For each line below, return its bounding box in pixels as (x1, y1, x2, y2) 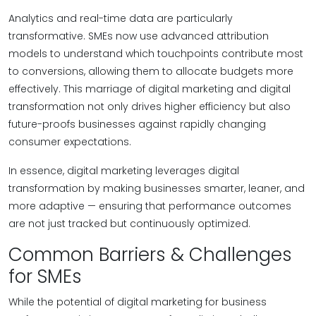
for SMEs (8, 264, 82, 289)
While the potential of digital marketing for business (8, 295, 267, 309)
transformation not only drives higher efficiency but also (8, 99, 291, 114)
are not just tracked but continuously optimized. (8, 217, 250, 231)
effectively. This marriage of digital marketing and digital (8, 82, 291, 96)
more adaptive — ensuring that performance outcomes (8, 199, 291, 213)
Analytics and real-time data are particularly (8, 11, 233, 25)
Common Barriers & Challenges (8, 242, 292, 267)
